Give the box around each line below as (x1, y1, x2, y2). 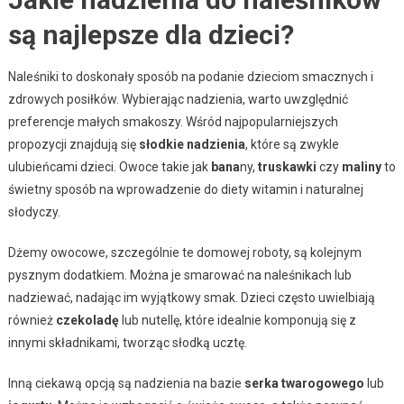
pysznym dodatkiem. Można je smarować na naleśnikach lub (7, 268, 352, 283)
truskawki (257, 160, 317, 175)
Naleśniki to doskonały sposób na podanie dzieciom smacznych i (7, 69, 373, 85)
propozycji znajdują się (7, 137, 139, 152)
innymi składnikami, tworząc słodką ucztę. (7, 335, 247, 351)
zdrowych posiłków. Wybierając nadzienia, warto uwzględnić (7, 92, 348, 107)
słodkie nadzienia (138, 137, 245, 152)
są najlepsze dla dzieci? (7, 19, 294, 51)
